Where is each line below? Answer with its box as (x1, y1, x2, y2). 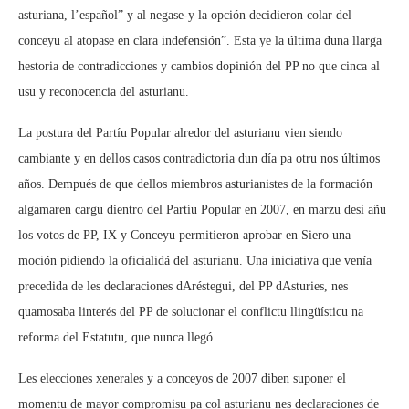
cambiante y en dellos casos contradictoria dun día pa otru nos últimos (18, 152, 380, 165)
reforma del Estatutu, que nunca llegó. (18, 330, 216, 344)
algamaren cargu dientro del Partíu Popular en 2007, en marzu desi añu (18, 203, 386, 216)
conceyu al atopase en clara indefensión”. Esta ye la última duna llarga (18, 34, 382, 47)
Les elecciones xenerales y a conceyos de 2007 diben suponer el (18, 372, 346, 385)
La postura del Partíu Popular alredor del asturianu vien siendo (18, 126, 342, 140)
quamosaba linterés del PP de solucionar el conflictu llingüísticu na (18, 305, 363, 319)
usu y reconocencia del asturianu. (18, 85, 189, 99)
